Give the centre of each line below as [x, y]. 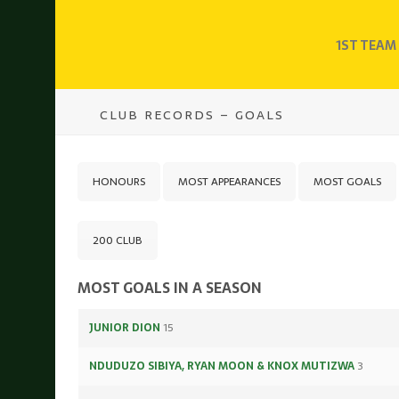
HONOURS [119, 182]
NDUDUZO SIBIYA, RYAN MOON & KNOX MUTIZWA [222, 366]
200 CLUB [118, 240]
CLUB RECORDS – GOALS [192, 115]
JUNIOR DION [126, 328]
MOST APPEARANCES [229, 182]
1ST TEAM [366, 45]
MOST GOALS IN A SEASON [170, 288]
